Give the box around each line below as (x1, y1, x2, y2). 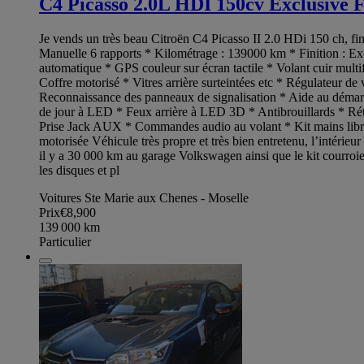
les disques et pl (39, 163, 119, 178)
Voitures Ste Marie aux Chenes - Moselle (39, 191, 249, 206)
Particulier (39, 235, 91, 249)
